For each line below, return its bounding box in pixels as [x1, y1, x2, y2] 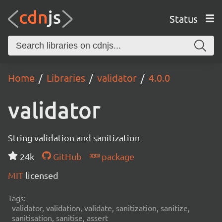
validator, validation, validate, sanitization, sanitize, [12, 203, 190, 213]
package [99, 151, 134, 162]
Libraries [47, 71, 85, 84]
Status [169, 12, 198, 25]
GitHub [51, 151, 82, 162]
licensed [25, 170, 58, 180]
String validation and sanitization [8, 132, 140, 143]
